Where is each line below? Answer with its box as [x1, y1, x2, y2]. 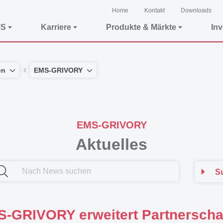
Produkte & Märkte [106, 22, 176, 31]
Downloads [181, 6, 212, 14]
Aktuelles [76, 135, 147, 153]
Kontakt [144, 6, 165, 14]
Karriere [41, 22, 71, 31]
